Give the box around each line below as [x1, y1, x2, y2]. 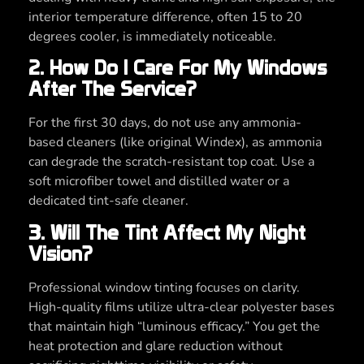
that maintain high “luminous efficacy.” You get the [28, 317, 320, 336]
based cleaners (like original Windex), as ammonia [28, 133, 322, 152]
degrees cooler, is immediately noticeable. [28, 28, 276, 46]
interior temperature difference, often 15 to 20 [28, 8, 302, 27]
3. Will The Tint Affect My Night [28, 220, 305, 245]
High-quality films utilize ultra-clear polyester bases [28, 297, 335, 316]
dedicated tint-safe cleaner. [28, 192, 188, 210]
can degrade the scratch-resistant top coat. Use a [28, 153, 314, 171]
